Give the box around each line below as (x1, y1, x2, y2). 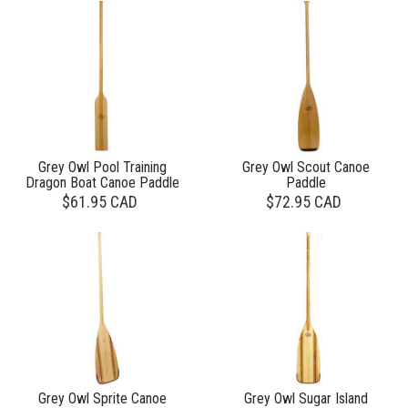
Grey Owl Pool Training (37, 158, 167, 176)
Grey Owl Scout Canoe (242, 158, 370, 176)
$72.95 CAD (266, 191, 342, 211)
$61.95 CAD (62, 191, 138, 211)
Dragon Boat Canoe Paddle (25, 173, 179, 191)
